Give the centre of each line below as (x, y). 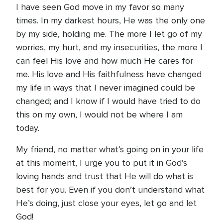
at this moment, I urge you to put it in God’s (102, 163)
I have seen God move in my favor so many (100, 7)
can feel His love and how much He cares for (105, 61)
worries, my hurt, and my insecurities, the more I (109, 47)
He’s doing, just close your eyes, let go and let (106, 203)
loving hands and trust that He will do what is (105, 176)
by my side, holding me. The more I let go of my (109, 34)
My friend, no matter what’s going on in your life (110, 149)
